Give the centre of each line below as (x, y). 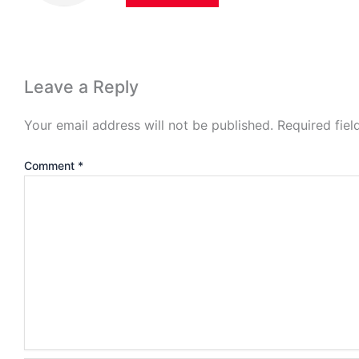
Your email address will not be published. (149, 125)
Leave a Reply (81, 86)
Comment (51, 166)
